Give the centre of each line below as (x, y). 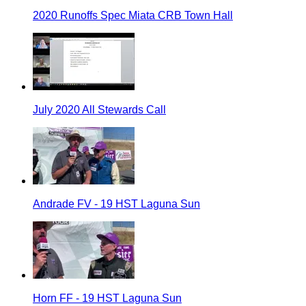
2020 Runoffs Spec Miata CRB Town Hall (133, 15)
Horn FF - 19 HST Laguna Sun (107, 298)
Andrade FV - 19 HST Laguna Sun (116, 204)
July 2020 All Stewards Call (99, 109)
